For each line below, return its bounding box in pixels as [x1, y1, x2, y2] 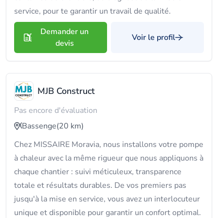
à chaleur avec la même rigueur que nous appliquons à [14, 153, 203, 163]
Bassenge [22, 121, 56, 131]
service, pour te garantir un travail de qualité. [14, 6, 171, 17]
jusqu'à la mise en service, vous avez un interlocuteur [14, 194, 200, 204]
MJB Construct [37, 85, 95, 97]
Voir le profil [132, 32, 175, 43]
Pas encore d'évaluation [14, 105, 97, 116]
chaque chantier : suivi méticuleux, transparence [14, 166, 182, 177]
